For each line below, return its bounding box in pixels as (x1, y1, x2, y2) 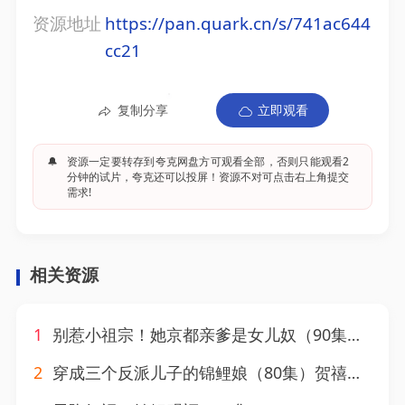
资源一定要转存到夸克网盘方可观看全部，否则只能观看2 (66, 153, 350, 169)
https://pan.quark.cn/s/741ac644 (104, 12, 371, 36)
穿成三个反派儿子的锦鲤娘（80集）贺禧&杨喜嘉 (48, 362, 348, 384)
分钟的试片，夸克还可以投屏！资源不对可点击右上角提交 (66, 168, 350, 184)
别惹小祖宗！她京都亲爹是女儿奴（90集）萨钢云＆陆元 (48, 324, 348, 346)
